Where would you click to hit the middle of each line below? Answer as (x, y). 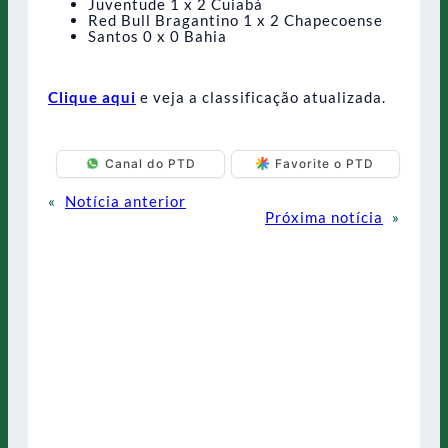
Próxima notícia (324, 216)
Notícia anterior (125, 200)
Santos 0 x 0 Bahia (157, 36)
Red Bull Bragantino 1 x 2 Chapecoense (235, 20)
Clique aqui (92, 97)
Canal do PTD (150, 164)
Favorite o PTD (325, 164)
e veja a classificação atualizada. (261, 97)
